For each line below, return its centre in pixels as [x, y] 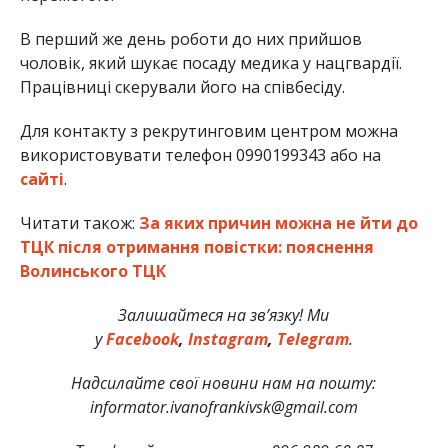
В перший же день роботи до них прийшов [190, 38]
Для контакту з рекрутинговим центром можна [208, 130]
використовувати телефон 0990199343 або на [200, 154]
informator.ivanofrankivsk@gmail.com [223, 406]
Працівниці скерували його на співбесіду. [182, 86]
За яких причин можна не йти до [278, 222]
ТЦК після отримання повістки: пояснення [196, 246]
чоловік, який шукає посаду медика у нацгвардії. [210, 62]
